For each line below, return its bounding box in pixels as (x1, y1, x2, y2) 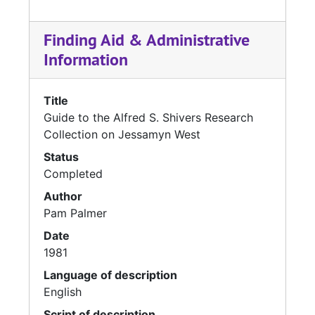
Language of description (44, 268, 177, 283)
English (44, 285, 82, 300)
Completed (44, 167, 103, 181)
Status (44, 150, 79, 165)
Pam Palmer (44, 206, 107, 221)
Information (44, 49, 128, 71)
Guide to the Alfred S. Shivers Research (44, 110, 253, 125)
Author (44, 189, 82, 204)
